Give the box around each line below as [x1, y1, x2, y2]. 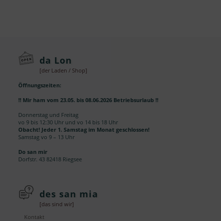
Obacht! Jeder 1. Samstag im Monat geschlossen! [18, 126, 150, 133]
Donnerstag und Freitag [18, 111, 79, 118]
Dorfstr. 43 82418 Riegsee [18, 155, 82, 163]
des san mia [39, 188, 99, 200]
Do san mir [18, 148, 48, 155]
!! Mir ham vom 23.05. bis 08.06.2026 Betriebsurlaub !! [18, 96, 159, 104]
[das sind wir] [39, 201, 74, 208]
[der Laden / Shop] [39, 67, 88, 74]
